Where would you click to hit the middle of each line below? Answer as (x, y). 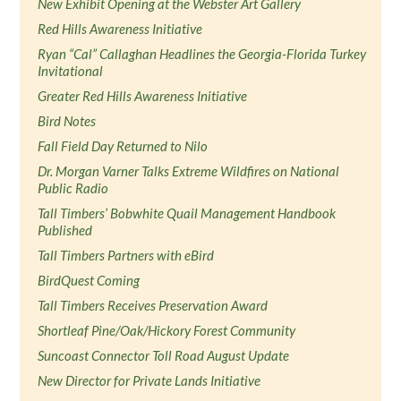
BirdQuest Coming (89, 280)
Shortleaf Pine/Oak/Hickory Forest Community (167, 330)
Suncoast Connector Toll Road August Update (164, 355)
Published (65, 230)
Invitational (72, 71)
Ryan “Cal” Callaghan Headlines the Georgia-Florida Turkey (202, 54)
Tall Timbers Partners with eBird (126, 255)
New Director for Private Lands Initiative (149, 380)
